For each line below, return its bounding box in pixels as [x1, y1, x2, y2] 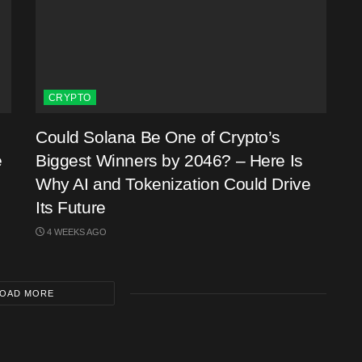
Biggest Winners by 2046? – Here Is [36, 151, 303, 170]
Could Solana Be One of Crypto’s [36, 128, 280, 146]
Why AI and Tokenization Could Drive [36, 175, 311, 193]
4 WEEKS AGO [44, 227, 107, 237]
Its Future [36, 198, 106, 217]
